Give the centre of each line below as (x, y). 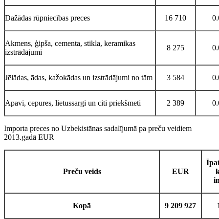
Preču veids (82, 171)
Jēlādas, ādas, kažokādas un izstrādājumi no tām (79, 77)
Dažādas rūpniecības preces (47, 18)
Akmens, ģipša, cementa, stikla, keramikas (70, 43)
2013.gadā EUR (29, 137)
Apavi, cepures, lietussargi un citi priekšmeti (73, 103)
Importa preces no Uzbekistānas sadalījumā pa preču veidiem (98, 128)
